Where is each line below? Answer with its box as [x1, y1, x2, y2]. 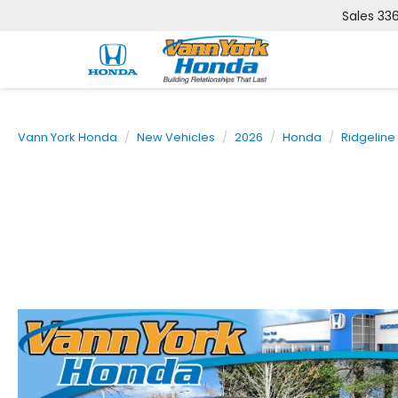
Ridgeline [341, 129, 395, 146]
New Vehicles [137, 129, 215, 146]
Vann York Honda [18, 129, 117, 146]
